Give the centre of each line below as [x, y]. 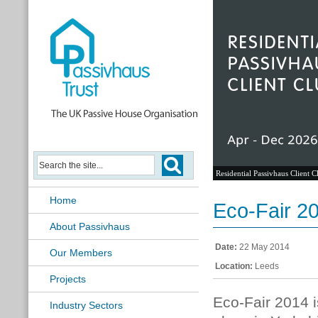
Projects [68, 279]
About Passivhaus [90, 226]
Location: [234, 266]
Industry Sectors [86, 305]
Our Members [81, 253]
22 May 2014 [263, 247]
